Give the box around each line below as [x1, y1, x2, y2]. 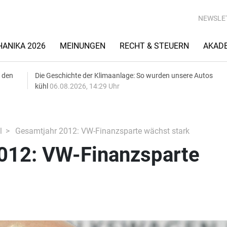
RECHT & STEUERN [120, 41, 189, 51]
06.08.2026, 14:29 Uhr [50, 82, 120, 90]
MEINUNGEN [60, 41, 105, 51]
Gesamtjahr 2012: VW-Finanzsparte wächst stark [13, 126, 190, 136]
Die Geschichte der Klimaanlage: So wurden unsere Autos [35, 71, 213, 80]
